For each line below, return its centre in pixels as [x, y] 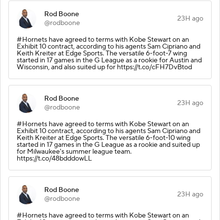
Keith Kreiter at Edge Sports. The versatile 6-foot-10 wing [104, 138]
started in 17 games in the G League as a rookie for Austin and [109, 60]
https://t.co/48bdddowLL [54, 158]
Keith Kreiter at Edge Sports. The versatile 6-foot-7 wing [102, 53]
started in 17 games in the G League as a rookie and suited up [108, 145]
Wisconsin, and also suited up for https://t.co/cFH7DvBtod [104, 67]
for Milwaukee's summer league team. [74, 151]
